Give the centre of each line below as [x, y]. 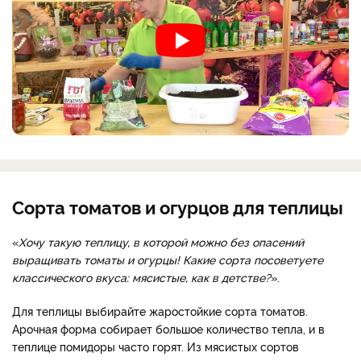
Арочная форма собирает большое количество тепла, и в [168, 328]
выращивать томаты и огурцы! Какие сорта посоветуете [168, 259]
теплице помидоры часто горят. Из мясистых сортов [156, 346]
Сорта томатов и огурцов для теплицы [178, 206]
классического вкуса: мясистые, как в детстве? [141, 276]
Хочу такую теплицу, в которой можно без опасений [161, 241]
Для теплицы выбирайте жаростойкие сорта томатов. [160, 310]
